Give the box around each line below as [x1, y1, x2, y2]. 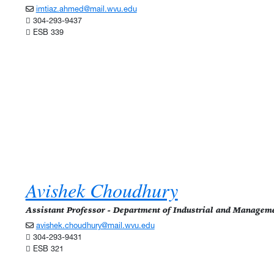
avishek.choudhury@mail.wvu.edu [35, 221, 155, 231]
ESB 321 [30, 244, 64, 254]
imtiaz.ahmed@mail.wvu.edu [35, 4, 137, 14]
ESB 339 [30, 28, 64, 37]
